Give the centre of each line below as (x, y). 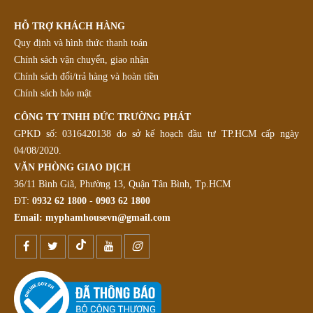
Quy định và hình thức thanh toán (81, 43)
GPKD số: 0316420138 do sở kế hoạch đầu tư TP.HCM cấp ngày (156, 134)
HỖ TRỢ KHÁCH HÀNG (70, 26)
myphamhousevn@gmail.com (108, 218)
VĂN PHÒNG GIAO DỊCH (72, 167)
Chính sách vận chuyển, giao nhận (81, 60)
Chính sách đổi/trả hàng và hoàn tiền (86, 77)
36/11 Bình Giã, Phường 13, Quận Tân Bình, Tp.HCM (122, 184)
